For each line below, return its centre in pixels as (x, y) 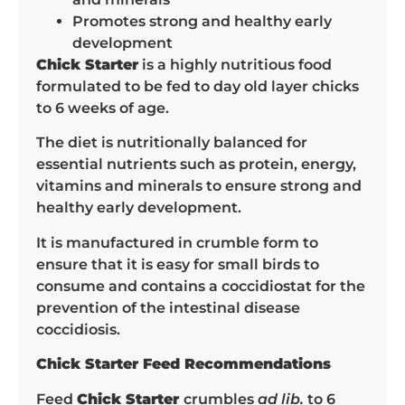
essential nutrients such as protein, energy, (196, 165)
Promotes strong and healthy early (202, 21)
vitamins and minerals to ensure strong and (199, 186)
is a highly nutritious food (235, 64)
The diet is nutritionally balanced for (172, 143)
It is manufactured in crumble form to (177, 242)
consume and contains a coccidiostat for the (201, 286)
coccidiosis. (78, 329)
